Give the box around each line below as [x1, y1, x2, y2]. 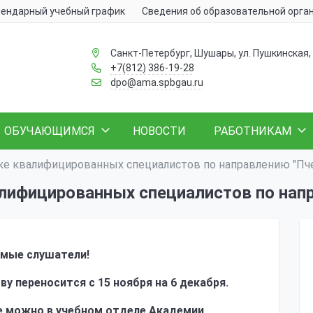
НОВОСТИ [133, 124, 186, 138]
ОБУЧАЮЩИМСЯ [4, 124, 95, 138]
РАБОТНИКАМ [214, 124, 291, 138]
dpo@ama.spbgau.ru [110, 76, 203, 88]
